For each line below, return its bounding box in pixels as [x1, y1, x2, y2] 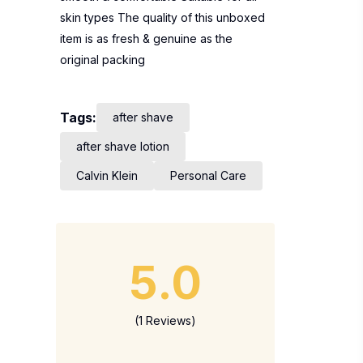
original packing [60, 53, 145, 66]
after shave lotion [76, 139, 169, 153]
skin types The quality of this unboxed [60, 11, 265, 24]
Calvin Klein [76, 169, 138, 182]
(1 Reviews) [135, 314, 196, 327]
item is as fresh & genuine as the [60, 32, 233, 45]
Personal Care [170, 169, 246, 182]
